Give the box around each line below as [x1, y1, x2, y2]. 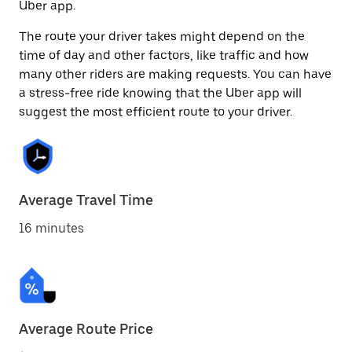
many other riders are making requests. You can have [19, 67, 332, 82]
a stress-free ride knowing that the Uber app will [19, 86, 302, 101]
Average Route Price [19, 321, 153, 337]
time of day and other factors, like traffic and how [19, 48, 309, 63]
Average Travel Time [19, 192, 153, 208]
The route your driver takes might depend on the [19, 29, 305, 44]
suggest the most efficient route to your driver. [19, 104, 292, 119]
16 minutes [19, 221, 84, 236]
